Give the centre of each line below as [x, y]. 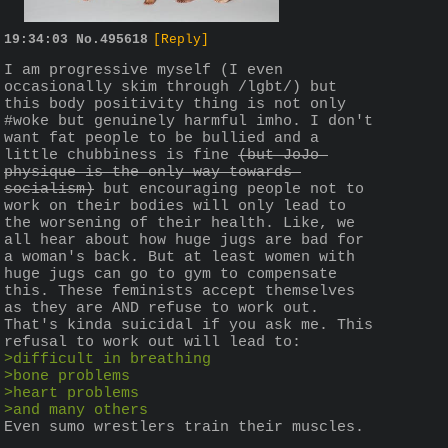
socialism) [49, 189]
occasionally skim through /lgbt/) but [170, 87]
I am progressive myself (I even [143, 70]
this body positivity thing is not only [175, 104]
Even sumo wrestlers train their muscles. [184, 427]
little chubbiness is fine [121, 155]
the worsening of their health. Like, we [179, 223]
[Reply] [181, 40]
